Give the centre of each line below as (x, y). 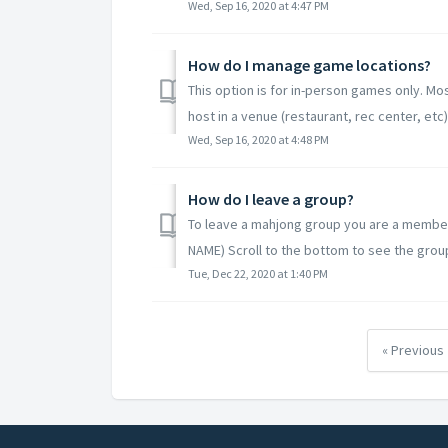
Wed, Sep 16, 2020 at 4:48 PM (258, 139)
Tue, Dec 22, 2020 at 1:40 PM (258, 273)
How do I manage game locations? (309, 64)
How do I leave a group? (271, 198)
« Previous (412, 349)
